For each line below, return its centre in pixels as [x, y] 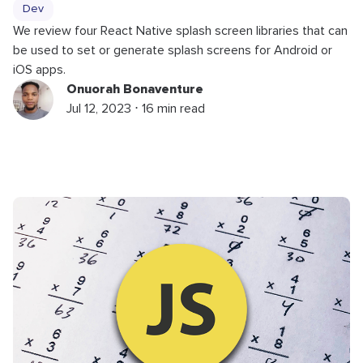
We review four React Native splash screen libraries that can [180, 30]
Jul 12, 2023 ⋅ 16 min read [136, 108]
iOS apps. [39, 69]
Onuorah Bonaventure [135, 89]
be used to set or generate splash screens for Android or [173, 50]
